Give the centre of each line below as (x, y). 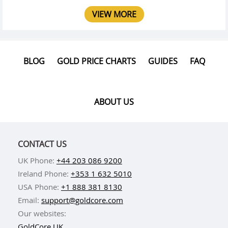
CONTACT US (42, 144)
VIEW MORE (114, 14)
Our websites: (42, 213)
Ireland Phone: (44, 173)
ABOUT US (114, 102)
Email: (29, 200)
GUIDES (163, 61)
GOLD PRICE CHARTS (96, 61)
